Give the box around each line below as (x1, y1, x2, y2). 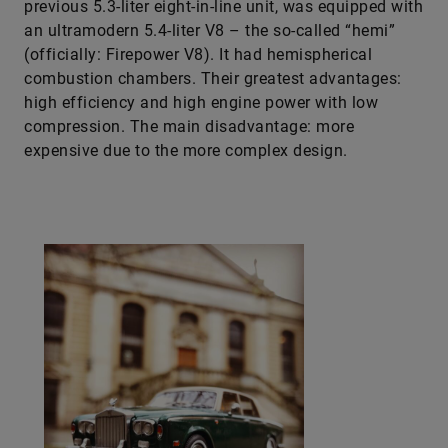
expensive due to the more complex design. (24, 141, 348, 160)
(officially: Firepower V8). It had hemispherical (24, 45, 372, 64)
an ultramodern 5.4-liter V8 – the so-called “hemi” (24, 21, 395, 40)
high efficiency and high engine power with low (24, 93, 378, 112)
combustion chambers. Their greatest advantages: (24, 69, 402, 88)
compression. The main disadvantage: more (24, 117, 354, 136)
